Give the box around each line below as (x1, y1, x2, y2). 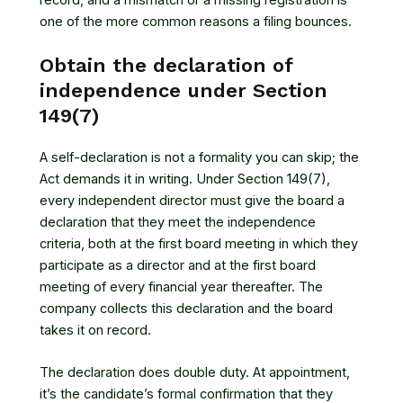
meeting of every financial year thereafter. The (40, 278, 323, 295)
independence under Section (40, 78, 327, 102)
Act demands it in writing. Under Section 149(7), (40, 170, 330, 187)
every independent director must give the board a (40, 192, 345, 209)
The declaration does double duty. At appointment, (40, 364, 350, 381)
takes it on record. (40, 321, 151, 338)
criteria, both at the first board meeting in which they (40, 235, 358, 252)
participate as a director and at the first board (40, 256, 316, 273)
